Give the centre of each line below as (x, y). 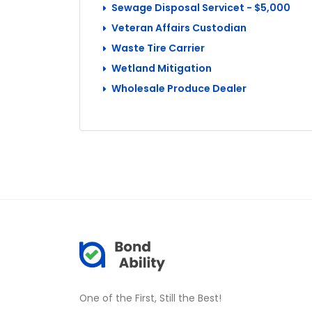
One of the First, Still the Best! (150, 298)
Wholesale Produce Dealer (179, 88)
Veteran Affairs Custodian (179, 28)
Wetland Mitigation (162, 68)
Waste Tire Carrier (158, 48)
